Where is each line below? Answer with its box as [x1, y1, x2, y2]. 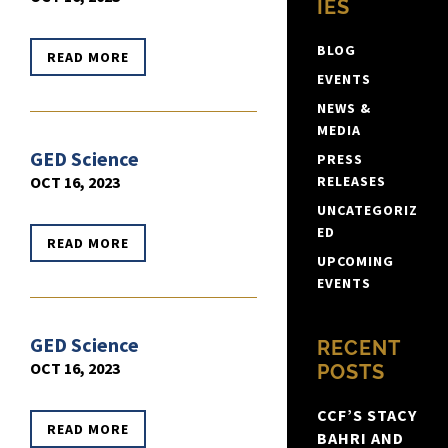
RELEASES [316, 172, 386, 191]
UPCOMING [316, 252, 394, 271]
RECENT [316, 336, 400, 361]
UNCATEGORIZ [316, 201, 418, 220]
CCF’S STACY [316, 405, 417, 426]
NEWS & [316, 99, 371, 118]
